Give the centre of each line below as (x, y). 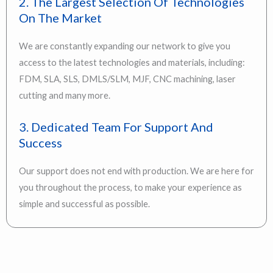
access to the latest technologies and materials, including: (132, 63)
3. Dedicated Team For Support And (116, 127)
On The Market (60, 18)
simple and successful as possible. (84, 204)
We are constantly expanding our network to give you (125, 46)
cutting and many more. (65, 96)
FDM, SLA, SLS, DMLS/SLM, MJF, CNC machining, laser (127, 79)
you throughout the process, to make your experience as (130, 188)
